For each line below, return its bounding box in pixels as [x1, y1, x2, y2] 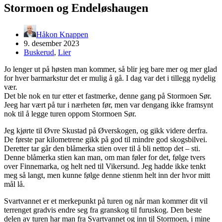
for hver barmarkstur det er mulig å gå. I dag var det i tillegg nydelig [4, 73, 216, 82]
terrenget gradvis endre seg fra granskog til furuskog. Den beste [4, 205, 202, 214]
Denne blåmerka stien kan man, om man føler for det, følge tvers [4, 153, 205, 162]
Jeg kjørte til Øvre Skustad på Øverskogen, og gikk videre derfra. [4, 126, 208, 135]
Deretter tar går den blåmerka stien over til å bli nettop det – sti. [4, 144, 200, 153]
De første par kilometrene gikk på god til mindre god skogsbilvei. [4, 135, 207, 144]
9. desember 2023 [24, 39, 79, 48]
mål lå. [4, 179, 25, 188]
